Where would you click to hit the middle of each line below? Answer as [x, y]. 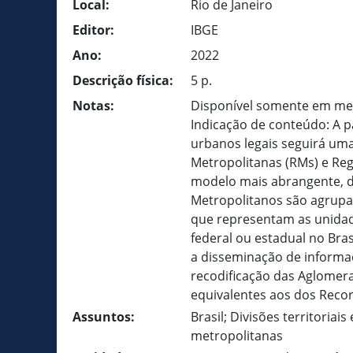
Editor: [93, 30]
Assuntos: [104, 317]
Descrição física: [123, 80]
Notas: [93, 106]
